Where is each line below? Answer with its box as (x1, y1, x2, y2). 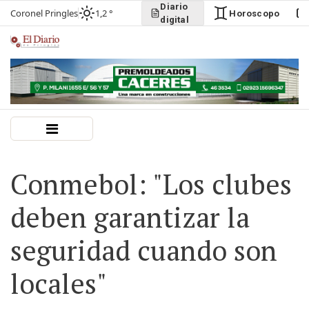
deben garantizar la (10, 199, 250, 235)
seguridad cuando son (10, 232, 277, 268)
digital (160, 14, 189, 25)
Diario (160, 1, 188, 12)
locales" (10, 265, 107, 301)
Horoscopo (229, 8, 280, 19)
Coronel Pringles (10, 6, 78, 19)
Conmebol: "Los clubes (10, 166, 292, 202)
